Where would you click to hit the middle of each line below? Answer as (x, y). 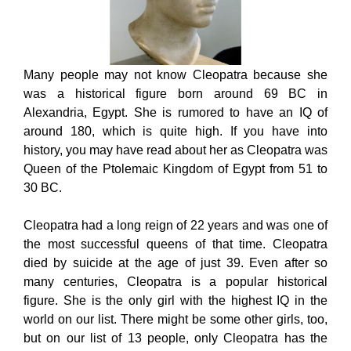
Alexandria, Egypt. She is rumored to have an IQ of (175, 112)
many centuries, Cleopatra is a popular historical (175, 281)
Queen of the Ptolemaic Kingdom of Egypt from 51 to (175, 168)
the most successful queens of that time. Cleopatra (175, 244)
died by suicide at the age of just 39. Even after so (175, 262)
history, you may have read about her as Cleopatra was (175, 150)
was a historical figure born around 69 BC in (175, 93)
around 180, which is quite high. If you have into (175, 131)
